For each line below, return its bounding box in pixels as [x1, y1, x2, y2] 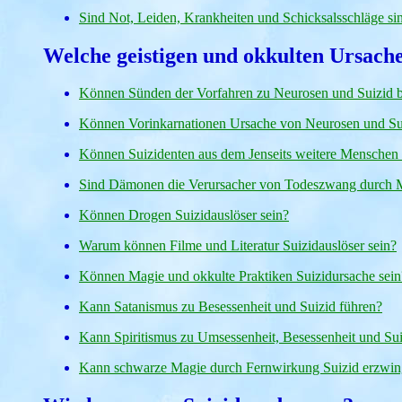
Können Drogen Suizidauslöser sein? [79, 207, 289, 223]
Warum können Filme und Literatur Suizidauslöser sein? [79, 238, 397, 254]
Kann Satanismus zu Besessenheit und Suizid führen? [79, 299, 382, 315]
